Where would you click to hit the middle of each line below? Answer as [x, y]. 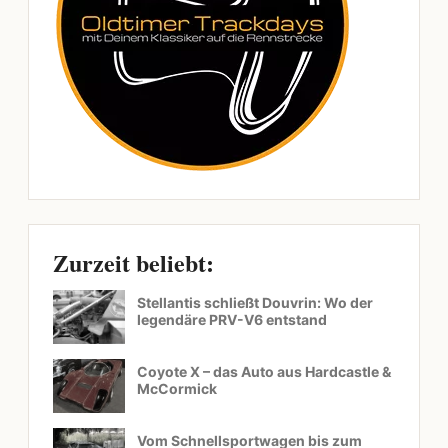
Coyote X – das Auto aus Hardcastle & [264, 372]
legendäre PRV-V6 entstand [232, 320]
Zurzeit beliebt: [133, 263]
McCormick [177, 389]
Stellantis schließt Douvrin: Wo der [255, 303]
